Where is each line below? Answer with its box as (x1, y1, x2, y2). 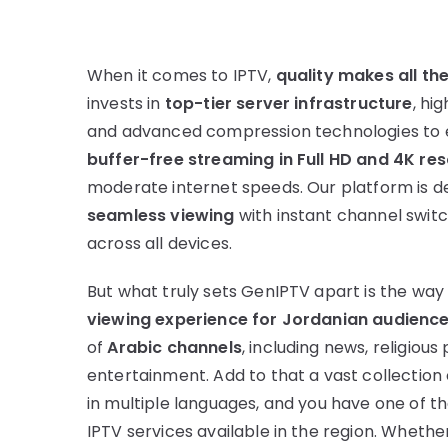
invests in (87, 92, 165, 116)
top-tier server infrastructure (164, 92, 413, 116)
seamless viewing (87, 204, 235, 228)
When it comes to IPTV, (87, 64, 276, 88)
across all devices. (87, 232, 233, 256)
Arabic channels (107, 336, 242, 360)
